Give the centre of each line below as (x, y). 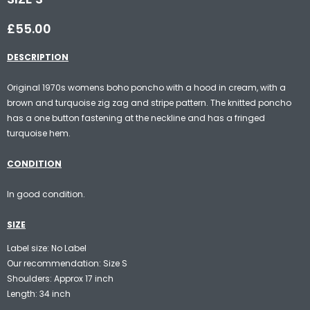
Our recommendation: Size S (67, 263)
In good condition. (46, 194)
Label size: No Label (47, 248)
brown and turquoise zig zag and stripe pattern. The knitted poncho (149, 102)
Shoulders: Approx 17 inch (60, 278)
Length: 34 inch (39, 293)
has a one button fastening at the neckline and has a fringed (136, 118)
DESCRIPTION (38, 57)
